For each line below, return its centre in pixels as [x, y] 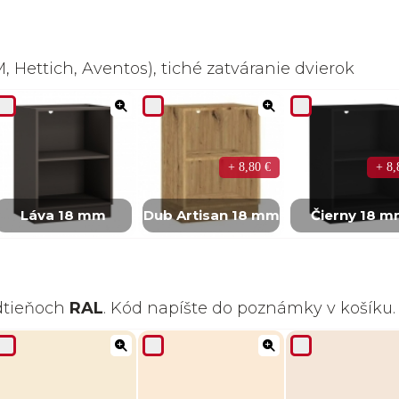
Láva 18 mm [63, 216]
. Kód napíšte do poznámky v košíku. [249, 309]
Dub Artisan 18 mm [211, 216]
